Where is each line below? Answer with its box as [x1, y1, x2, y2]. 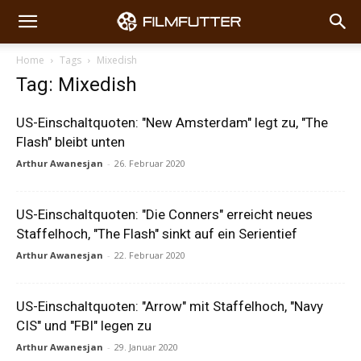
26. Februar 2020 [114, 157, 185, 169]
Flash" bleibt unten [16, 134, 125, 150]
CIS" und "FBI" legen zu [16, 317, 151, 334]
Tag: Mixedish [16, 73, 137, 96]
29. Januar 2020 [114, 341, 178, 353]
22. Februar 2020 [114, 249, 185, 261]
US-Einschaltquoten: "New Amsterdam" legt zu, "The [16, 114, 328, 131]
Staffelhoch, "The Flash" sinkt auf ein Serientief [16, 226, 297, 242]
